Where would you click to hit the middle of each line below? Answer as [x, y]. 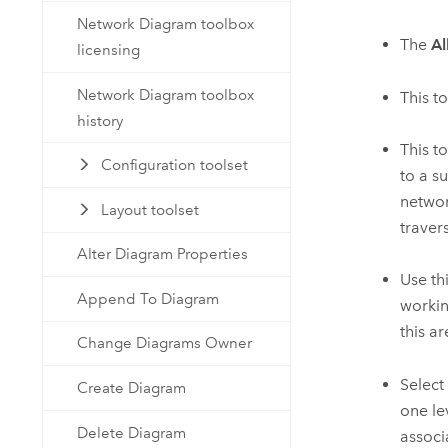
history [100, 120]
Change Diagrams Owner [165, 343]
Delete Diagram [132, 432]
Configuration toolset [174, 165]
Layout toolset [149, 209]
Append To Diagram [148, 298]
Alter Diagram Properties [163, 254]
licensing [109, 50]
